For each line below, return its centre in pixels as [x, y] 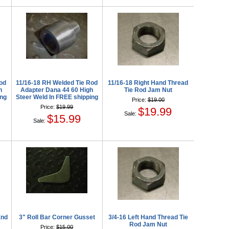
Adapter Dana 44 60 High [57, 90]
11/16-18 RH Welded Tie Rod [57, 83]
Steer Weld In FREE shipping [57, 97]
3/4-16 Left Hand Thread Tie [148, 217]
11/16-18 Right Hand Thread [148, 83]
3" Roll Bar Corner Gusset [57, 217]
